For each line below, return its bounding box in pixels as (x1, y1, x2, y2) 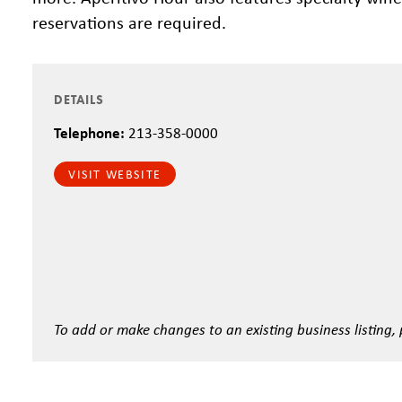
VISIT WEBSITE (68, 166, 162, 182)
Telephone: (54, 122, 125, 143)
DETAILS (54, 92, 104, 108)
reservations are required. (32, 10, 226, 34)
